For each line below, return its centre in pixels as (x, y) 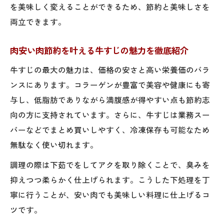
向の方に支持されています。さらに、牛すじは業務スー (110, 114)
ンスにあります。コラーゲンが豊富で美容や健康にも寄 (110, 84)
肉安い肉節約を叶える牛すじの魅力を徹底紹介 (99, 50)
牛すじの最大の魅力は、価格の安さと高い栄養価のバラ (110, 69)
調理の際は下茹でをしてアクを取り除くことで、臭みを (110, 164)
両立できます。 (38, 21)
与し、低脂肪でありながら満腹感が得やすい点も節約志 (110, 99)
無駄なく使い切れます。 (54, 144)
